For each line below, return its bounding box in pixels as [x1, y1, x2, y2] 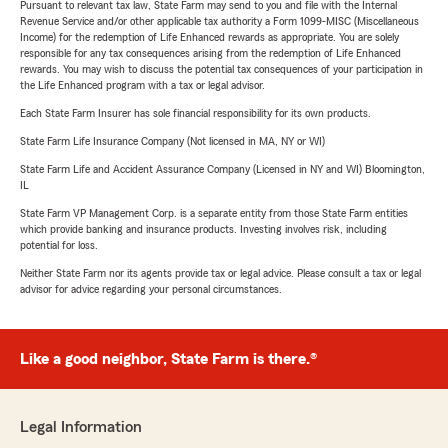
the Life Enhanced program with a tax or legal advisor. [20, 79, 265, 92]
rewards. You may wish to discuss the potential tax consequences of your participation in [20, 63, 423, 76]
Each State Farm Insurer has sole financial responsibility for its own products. [20, 107, 371, 120]
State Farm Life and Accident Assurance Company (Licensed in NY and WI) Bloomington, [20, 163, 425, 176]
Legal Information [20, 419, 142, 436]
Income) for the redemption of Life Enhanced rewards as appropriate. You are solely [20, 31, 399, 44]
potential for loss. [20, 239, 98, 252]
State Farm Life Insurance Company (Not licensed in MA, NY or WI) [20, 135, 325, 148]
